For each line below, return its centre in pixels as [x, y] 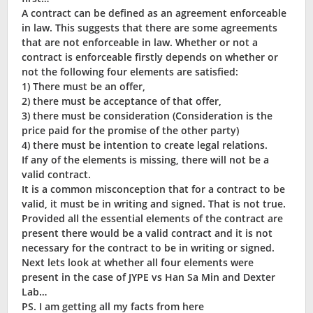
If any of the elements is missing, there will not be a [145, 160]
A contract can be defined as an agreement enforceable [154, 13]
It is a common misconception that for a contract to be [153, 189]
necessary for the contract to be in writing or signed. [148, 248]
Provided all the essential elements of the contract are [152, 219]
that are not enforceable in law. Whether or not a [140, 43]
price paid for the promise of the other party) [130, 131]
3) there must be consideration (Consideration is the [147, 116]
